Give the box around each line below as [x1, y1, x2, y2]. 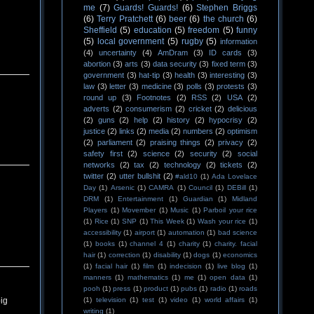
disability [153, 251, 181, 259]
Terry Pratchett [97, 14, 153, 24]
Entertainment [118, 195, 164, 203]
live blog [217, 262, 245, 270]
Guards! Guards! [114, 3, 179, 13]
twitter [83, 172, 104, 180]
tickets [220, 161, 243, 169]
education [133, 25, 172, 35]
